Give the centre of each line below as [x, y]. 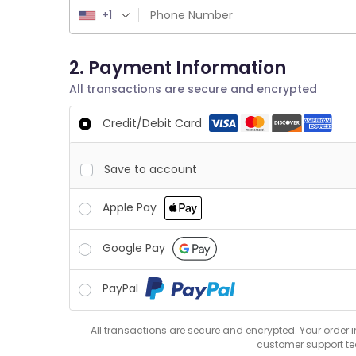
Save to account [150, 170]
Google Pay [135, 248]
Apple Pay [131, 208]
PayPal [122, 289]
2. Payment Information [178, 68]
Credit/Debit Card [154, 123]
